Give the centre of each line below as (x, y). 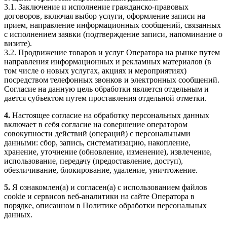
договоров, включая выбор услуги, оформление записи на (105, 16)
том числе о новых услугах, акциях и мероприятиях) (95, 70)
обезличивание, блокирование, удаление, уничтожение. (101, 170)
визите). (18, 43)
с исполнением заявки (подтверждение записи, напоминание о (113, 34)
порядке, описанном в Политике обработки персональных (105, 205)
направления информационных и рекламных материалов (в (108, 61)
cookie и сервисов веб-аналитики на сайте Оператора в (99, 196)
